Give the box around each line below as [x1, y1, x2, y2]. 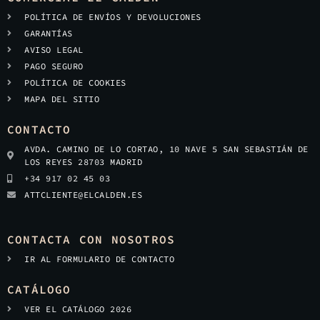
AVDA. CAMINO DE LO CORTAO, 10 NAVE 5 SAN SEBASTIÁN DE [24, 144, 309, 154]
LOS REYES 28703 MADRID [24, 156, 142, 167]
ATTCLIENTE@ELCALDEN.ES [24, 189, 142, 200]
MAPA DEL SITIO [24, 94, 99, 104]
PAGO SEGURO [24, 61, 84, 71]
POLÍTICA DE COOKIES [24, 77, 126, 88]
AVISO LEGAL [24, 44, 84, 55]
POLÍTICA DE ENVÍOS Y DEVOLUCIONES [24, 11, 201, 22]
